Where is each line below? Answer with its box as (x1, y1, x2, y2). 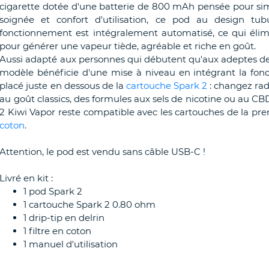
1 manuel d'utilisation (23, 238, 118, 250)
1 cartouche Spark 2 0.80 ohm (23, 199, 156, 210)
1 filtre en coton (23, 225, 92, 237)
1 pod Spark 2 (23, 186, 83, 197)
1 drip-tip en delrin (23, 212, 105, 223)
